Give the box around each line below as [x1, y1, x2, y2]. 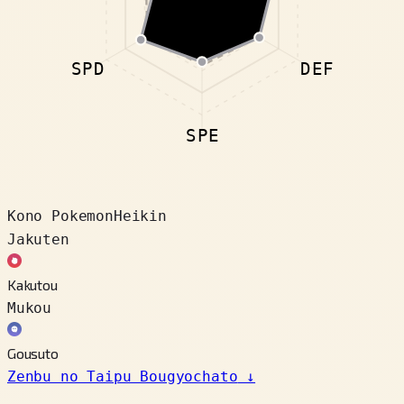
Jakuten [7, 230, 69, 248]
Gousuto [7, 344, 59, 362]
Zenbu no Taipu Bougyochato [7, 367, 238, 385]
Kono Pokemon [7, 207, 114, 225]
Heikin [113, 207, 167, 225]
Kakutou [7, 275, 58, 293]
